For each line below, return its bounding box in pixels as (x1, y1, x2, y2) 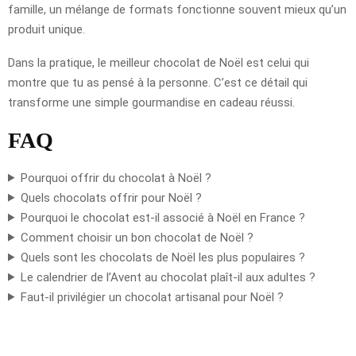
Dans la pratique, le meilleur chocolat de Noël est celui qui (8, 55, 309, 70)
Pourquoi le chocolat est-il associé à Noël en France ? (20, 210, 305, 225)
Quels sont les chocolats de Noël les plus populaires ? (20, 250, 305, 265)
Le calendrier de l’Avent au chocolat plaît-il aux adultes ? (20, 269, 315, 284)
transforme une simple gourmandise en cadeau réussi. (8, 95, 295, 110)
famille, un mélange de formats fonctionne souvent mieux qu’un (8, 2, 346, 17)
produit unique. (8, 21, 85, 37)
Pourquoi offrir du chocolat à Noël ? (20, 170, 211, 185)
